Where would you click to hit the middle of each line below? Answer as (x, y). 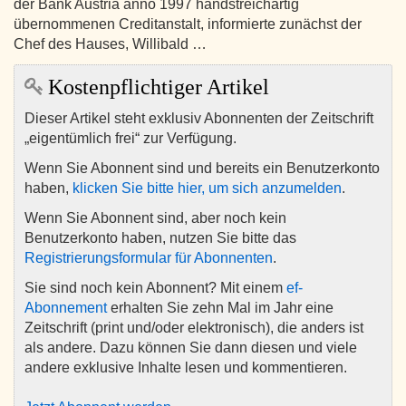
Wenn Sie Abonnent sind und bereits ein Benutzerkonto (202, 169)
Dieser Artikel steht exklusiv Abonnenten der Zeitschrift (199, 119)
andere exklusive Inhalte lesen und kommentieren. (186, 368)
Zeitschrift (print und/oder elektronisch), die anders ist (194, 328)
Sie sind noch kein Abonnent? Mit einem (155, 288)
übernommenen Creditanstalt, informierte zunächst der (188, 24)
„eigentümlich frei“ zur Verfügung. (130, 139)
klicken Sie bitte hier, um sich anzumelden (207, 188)
